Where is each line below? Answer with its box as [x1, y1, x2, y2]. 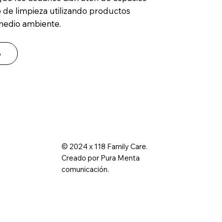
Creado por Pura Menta [61, 153, 140, 163]
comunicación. [61, 164, 109, 174]
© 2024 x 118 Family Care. [61, 141, 148, 151]
